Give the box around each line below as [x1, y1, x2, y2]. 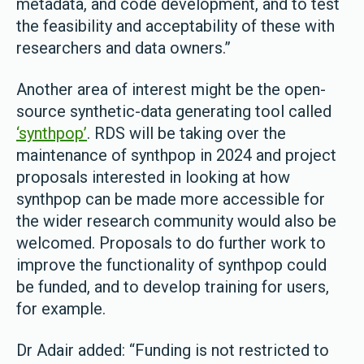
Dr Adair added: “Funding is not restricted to [16, 340, 329, 360]
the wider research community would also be [16, 211, 336, 231]
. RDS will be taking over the [87, 123, 286, 143]
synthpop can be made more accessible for [16, 189, 325, 209]
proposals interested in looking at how [16, 167, 290, 187]
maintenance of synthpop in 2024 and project [16, 145, 336, 165]
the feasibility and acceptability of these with [16, 16, 335, 36]
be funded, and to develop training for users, [16, 277, 329, 297]
